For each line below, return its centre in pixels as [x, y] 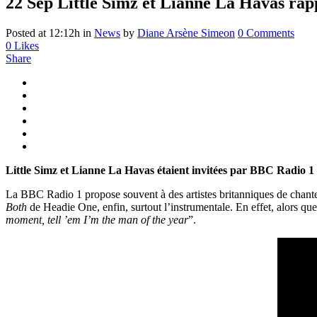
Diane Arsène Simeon [186, 33]
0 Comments [266, 33]
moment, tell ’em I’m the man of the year [97, 219]
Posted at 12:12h [43, 33]
